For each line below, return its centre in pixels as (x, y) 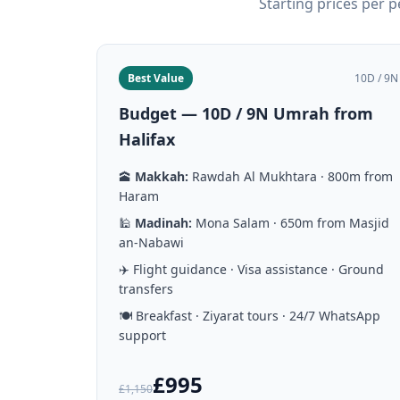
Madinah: (163, 223)
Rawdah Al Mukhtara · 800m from (291, 176)
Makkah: (162, 176)
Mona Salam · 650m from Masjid (291, 223)
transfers (146, 289)
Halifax (147, 139)
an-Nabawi (151, 242)
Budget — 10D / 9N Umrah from (246, 113)
